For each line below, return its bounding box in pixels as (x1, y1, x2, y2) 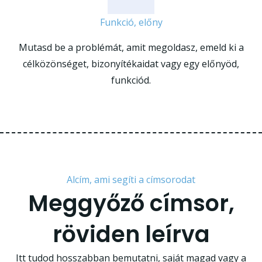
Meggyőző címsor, (27, 188, 235, 219)
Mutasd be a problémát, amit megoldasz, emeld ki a (18, 41, 244, 54)
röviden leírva (52, 219, 210, 250)
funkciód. (111, 74, 151, 87)
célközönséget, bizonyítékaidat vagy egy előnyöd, (23, 57, 239, 71)
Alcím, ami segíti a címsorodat (67, 173, 195, 187)
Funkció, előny (99, 16, 163, 29)
